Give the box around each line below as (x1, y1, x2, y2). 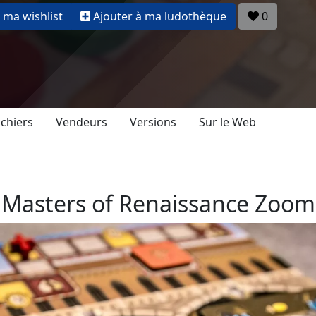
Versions (130, 114, 176, 130)
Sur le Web (199, 114, 256, 130)
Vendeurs (56, 114, 107, 130)
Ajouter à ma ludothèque (93, 8, 226, 25)
